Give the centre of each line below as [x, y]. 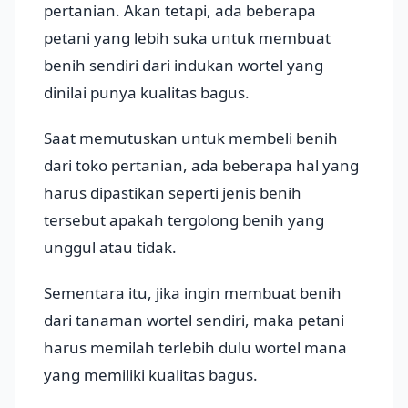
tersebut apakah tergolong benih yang [184, 220]
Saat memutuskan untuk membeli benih [191, 138]
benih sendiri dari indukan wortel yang [184, 66]
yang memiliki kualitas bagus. [151, 375]
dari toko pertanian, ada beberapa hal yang [201, 166]
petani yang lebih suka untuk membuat [187, 38]
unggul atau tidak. [110, 248]
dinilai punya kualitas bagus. [147, 93]
